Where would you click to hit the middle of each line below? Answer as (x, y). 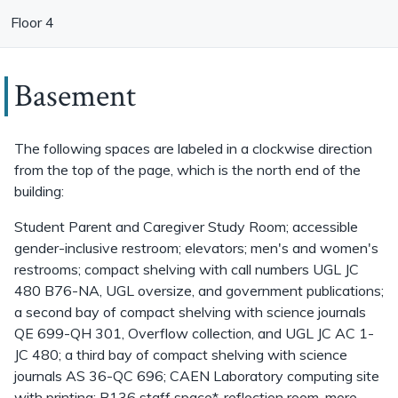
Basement (75, 96)
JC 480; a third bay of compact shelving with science (181, 354)
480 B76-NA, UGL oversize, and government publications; (199, 291)
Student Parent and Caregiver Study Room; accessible (186, 227)
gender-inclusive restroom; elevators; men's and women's (196, 248)
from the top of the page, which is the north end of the (187, 170)
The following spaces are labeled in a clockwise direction (193, 148)
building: (41, 191)
